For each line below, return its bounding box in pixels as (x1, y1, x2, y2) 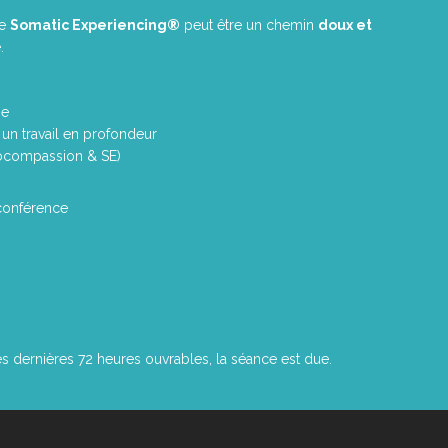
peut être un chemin (180, 16, 318, 33)
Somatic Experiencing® (10, 16, 180, 33)
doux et (318, 16, 372, 33)
